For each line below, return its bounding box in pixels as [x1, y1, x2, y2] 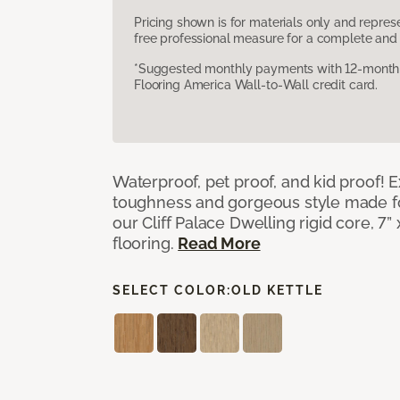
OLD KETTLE [231, 282, 323, 297]
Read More [178, 233, 261, 253]
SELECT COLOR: [112, 282, 231, 297]
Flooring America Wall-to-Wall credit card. [134, 77, 379, 92]
